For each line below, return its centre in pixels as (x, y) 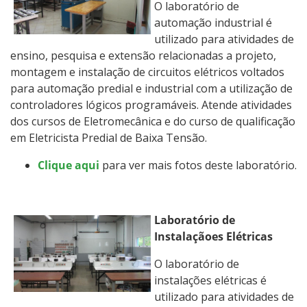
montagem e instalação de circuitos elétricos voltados (147, 72)
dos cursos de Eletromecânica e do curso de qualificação (153, 121)
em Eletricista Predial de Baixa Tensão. (109, 137)
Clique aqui (69, 165)
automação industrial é (213, 22)
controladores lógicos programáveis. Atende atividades (151, 105)
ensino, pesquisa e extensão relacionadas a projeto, (143, 55)
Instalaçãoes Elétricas (213, 236)
